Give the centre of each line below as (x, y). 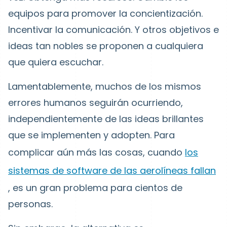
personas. (30, 204)
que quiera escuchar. (56, 62)
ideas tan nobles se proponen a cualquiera (106, 46)
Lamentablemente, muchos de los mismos (105, 86)
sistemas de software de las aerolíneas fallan (112, 171)
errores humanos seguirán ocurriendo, (96, 103)
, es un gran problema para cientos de (95, 188)
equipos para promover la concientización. (105, 13)
